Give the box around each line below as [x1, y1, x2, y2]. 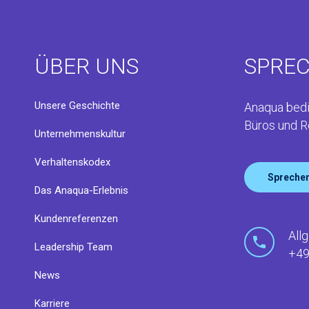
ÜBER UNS [34, 53, 139, 79]
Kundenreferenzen [34, 212, 119, 225]
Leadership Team [34, 241, 113, 253]
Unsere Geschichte [34, 99, 121, 112]
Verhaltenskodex [34, 156, 111, 168]
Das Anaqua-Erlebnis [34, 184, 129, 197]
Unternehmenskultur [34, 128, 126, 140]
